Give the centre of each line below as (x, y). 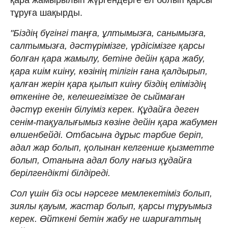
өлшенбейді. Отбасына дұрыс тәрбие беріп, (107, 135)
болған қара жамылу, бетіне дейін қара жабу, (108, 58)
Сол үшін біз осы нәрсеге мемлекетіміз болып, (111, 193)
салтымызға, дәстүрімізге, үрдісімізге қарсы (107, 46)
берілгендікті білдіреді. (60, 173)
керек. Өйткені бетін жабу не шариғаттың (106, 219)
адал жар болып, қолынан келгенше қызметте (112, 147)
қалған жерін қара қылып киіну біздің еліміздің (108, 84)
